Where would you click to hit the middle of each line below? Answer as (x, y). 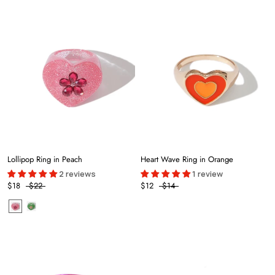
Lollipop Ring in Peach (45, 160)
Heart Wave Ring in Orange (187, 160)
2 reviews (77, 174)
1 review (207, 174)
